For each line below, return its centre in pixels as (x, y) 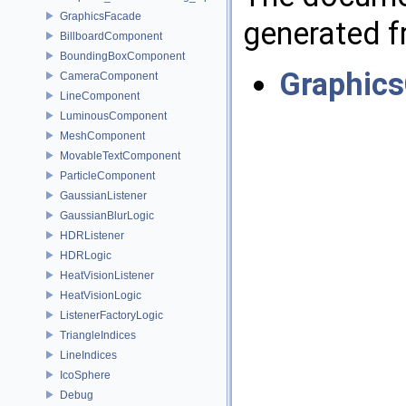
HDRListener (92, 235)
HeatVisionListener (107, 275)
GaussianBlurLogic (107, 215)
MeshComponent (102, 135)
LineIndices (88, 355)
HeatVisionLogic (101, 295)
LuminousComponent (113, 116)
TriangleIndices (98, 335)
